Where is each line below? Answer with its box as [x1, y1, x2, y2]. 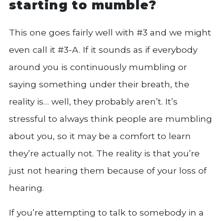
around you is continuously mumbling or [9, 61, 187, 72]
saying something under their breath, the [9, 78, 189, 89]
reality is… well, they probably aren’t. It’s [9, 96, 178, 107]
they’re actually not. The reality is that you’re [9, 147, 200, 158]
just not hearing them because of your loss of [9, 165, 207, 176]
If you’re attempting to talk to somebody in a [9, 207, 204, 218]
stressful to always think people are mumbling [9, 113, 212, 124]
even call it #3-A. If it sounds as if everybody [9, 44, 197, 55]
